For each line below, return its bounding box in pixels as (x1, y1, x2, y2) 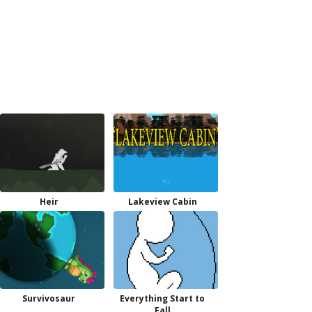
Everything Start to (120, 292, 205, 304)
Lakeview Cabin (127, 195, 197, 208)
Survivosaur (22, 292, 75, 304)
